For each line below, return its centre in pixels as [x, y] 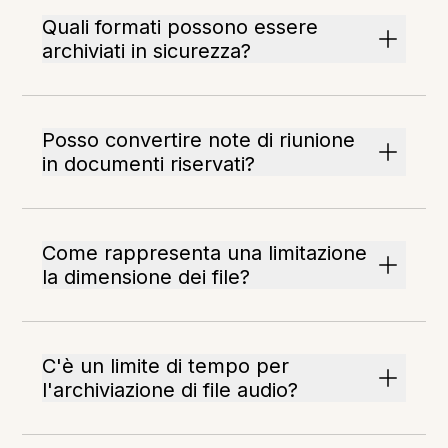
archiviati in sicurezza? [147, 51]
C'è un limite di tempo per [166, 366]
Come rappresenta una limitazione [205, 253]
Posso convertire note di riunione [199, 140]
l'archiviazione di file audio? [170, 390]
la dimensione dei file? [146, 277]
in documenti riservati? [149, 164]
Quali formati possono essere [180, 27]
